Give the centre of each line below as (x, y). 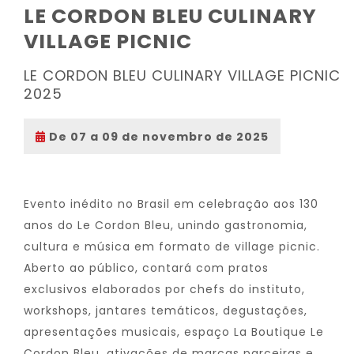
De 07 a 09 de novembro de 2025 (157, 137)
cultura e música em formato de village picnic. (172, 247)
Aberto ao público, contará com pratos (146, 268)
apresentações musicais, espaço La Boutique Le (174, 332)
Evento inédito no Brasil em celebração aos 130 (171, 204)
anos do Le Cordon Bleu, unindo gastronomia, (166, 225)
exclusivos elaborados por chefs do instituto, (164, 289)
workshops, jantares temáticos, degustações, (166, 311)
